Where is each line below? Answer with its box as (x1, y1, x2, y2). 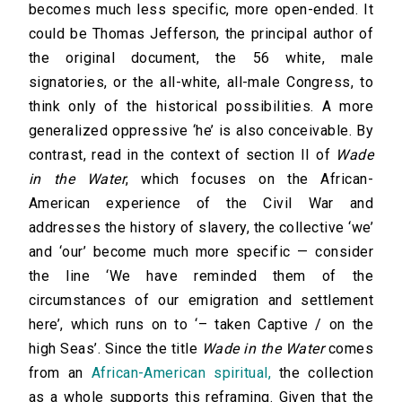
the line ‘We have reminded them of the (29, 267, 373, 285)
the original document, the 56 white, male (29, 49, 373, 67)
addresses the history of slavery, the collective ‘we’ (29, 219, 373, 237)
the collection (271, 364, 373, 382)
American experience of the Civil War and (29, 195, 373, 213)
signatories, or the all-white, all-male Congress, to (29, 74, 373, 92)
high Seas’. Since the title (29, 340, 202, 358)
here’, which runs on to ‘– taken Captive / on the (29, 316, 373, 334)
